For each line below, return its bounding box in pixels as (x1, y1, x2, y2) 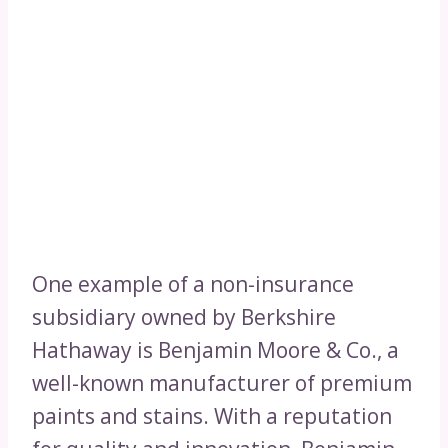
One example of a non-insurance (32, 270, 354, 299)
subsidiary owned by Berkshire (32, 303, 336, 332)
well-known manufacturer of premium (32, 369, 412, 398)
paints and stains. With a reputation (32, 402, 392, 431)
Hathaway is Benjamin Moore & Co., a (32, 336, 399, 365)
